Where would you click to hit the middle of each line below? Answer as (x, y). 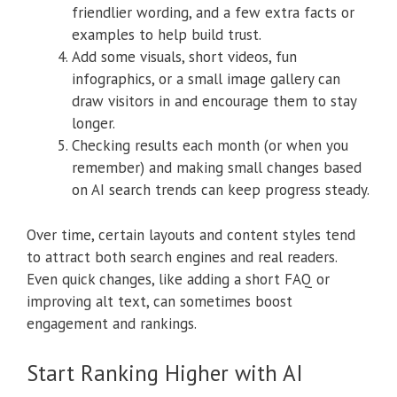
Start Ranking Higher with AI (165, 374)
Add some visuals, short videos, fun (184, 57)
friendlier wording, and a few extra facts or (213, 13)
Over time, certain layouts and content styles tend (191, 234)
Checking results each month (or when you (210, 146)
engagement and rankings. (112, 323)
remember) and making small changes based (217, 168)
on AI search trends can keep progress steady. (221, 190)
